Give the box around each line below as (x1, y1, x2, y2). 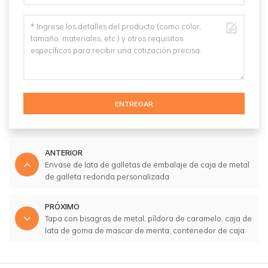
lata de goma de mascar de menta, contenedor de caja (45, 224, 245, 237)
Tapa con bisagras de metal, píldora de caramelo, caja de (45, 212, 252, 225)
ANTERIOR (45, 147, 83, 159)
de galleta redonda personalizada (45, 170, 169, 183)
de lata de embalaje (45, 236, 117, 249)
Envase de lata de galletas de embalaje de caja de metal (45, 159, 249, 171)
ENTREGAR (115, 98, 153, 109)
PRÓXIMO (45, 200, 80, 213)
